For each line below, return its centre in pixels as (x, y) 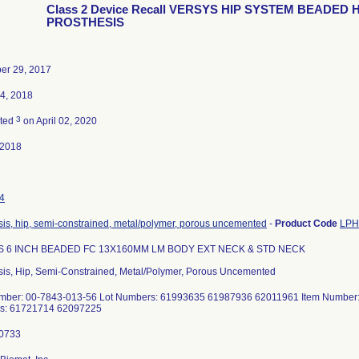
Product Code (307, 224)
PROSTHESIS (85, 22)
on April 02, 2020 (59, 121)
